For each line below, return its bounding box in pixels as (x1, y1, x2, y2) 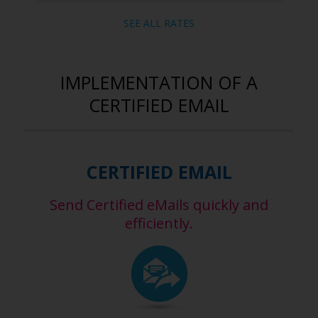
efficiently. (125, 214, 193, 233)
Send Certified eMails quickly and (50, 195, 268, 214)
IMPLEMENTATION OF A (60, 70, 258, 94)
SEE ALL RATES (124, 16, 194, 30)
